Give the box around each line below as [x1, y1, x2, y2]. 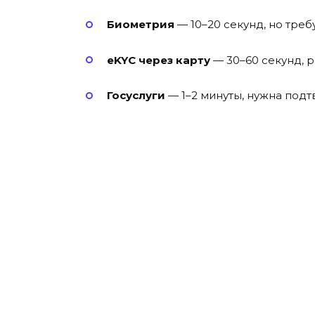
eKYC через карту [107, 53, 210, 67]
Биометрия [107, 18, 174, 31]
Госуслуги [107, 89, 165, 102]
